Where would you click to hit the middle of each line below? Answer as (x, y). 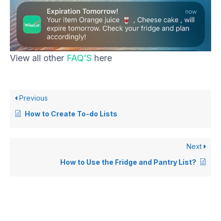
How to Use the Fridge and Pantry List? (128, 162)
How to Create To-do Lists (71, 114)
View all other (38, 58)
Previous (33, 98)
